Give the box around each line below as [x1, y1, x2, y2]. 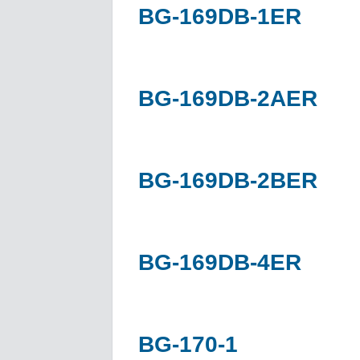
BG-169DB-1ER [138, 3, 301, 29]
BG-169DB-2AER [138, 85, 317, 111]
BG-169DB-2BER [138, 167, 317, 193]
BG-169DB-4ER [138, 249, 301, 275]
